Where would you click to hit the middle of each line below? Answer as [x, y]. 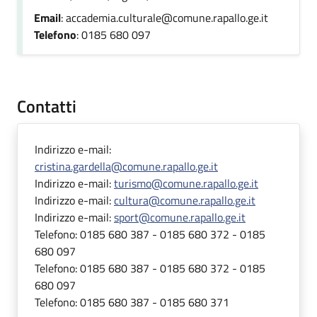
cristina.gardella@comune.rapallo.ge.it [126, 166]
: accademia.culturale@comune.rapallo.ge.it [165, 18]
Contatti [47, 106]
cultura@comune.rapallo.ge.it [185, 200]
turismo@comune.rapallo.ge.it [186, 183]
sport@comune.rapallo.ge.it [180, 217]
